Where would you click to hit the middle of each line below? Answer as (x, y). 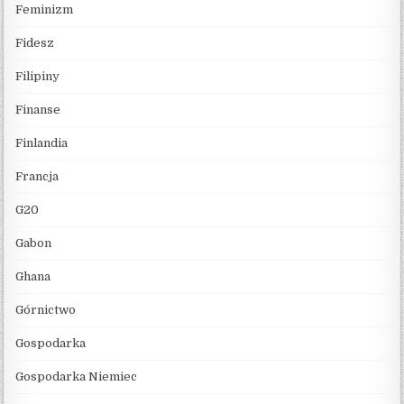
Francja (37, 176)
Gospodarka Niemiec (77, 376)
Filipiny (38, 76)
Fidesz (35, 42)
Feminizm (45, 9)
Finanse (38, 109)
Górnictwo (46, 309)
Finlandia (42, 142)
